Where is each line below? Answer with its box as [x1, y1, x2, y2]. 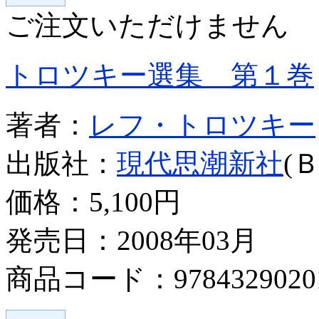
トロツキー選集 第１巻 [6, 59, 314, 90]
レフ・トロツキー [89, 109, 315, 140]
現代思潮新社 [117, 147, 283, 179]
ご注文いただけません [6, 9, 289, 41]
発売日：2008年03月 [6, 224, 258, 256]
